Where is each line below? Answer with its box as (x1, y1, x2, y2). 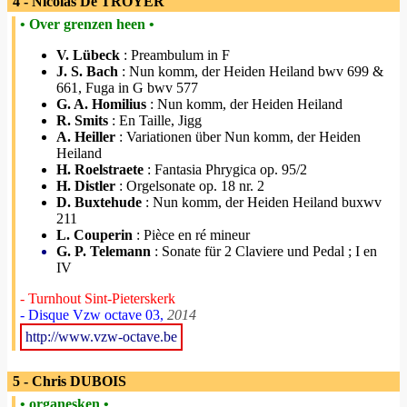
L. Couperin (56, 227, 133, 243)
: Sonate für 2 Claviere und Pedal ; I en (151, 243, 377, 259)
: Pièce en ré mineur (133, 227, 250, 243)
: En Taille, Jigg (108, 113, 202, 128)
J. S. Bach (56, 64, 118, 79)
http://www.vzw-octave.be (25, 329, 177, 344)
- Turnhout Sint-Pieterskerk (20, 291, 175, 306)
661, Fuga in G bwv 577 (56, 80, 198, 95)
